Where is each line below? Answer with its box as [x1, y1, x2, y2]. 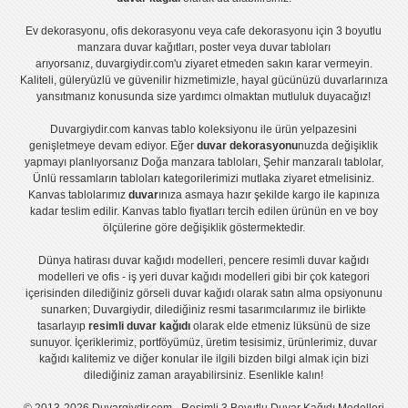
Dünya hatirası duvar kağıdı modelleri [38, 254, 224, 268]
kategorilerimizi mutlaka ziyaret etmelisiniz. [160, 172, 375, 186]
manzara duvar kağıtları [76, 41, 194, 55]
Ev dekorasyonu [25, 25, 107, 38]
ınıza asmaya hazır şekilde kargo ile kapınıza [158, 189, 380, 202]
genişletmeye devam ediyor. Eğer [29, 139, 198, 153]
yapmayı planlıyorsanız [24, 156, 141, 169]
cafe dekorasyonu [225, 25, 314, 38]
